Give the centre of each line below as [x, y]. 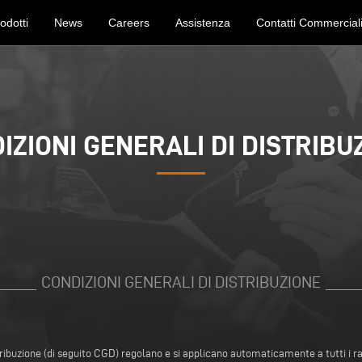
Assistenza [202, 23]
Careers [128, 23]
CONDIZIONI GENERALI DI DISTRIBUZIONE [181, 283]
